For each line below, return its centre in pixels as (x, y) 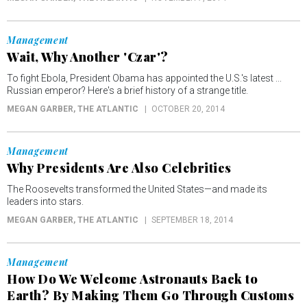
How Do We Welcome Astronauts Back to (132, 279)
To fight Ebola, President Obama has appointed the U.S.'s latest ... (144, 78)
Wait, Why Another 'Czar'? (88, 57)
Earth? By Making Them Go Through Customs (150, 295)
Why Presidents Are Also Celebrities (119, 168)
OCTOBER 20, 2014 (188, 109)
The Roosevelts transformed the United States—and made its (137, 189)
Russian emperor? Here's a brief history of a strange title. (127, 90)
